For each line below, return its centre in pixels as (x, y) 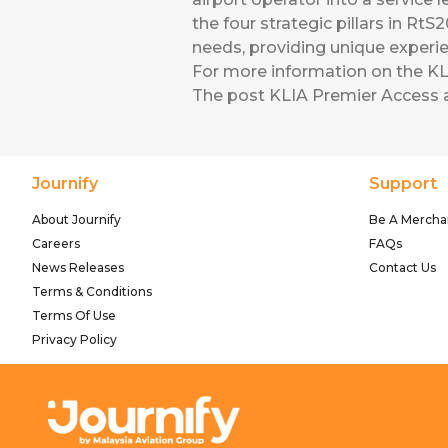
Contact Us (402, 267)
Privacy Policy (74, 339)
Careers (56, 243)
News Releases (78, 267)
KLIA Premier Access (354, 95)
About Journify (76, 219)
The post (230, 95)
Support (402, 183)
